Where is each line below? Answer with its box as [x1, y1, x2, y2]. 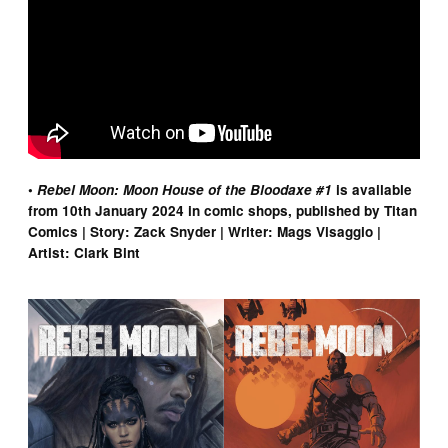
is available [332, 179, 413, 199]
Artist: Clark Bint [28, 242, 141, 262]
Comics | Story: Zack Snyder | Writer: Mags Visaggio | [28, 221, 382, 241]
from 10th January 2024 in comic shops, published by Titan [28, 200, 418, 220]
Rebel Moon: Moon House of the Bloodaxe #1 [37, 179, 333, 199]
